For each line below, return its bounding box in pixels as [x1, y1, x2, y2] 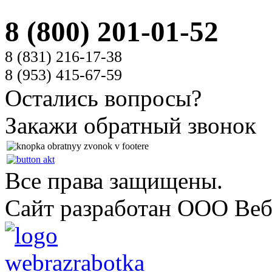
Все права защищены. [5, 168, 223, 194]
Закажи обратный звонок [5, 112, 256, 139]
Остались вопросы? [5, 85, 202, 112]
